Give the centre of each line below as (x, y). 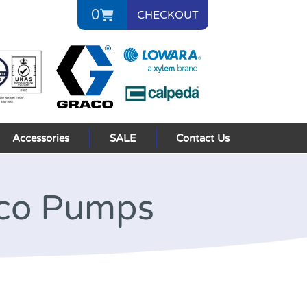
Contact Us (203, 138)
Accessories (41, 138)
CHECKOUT (168, 15)
